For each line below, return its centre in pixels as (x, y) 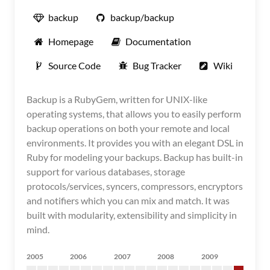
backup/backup (142, 17)
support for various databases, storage (106, 171)
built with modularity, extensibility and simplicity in (132, 215)
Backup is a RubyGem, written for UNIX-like (117, 99)
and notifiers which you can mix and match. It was (128, 200)
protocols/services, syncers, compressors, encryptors (135, 186)
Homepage (71, 41)
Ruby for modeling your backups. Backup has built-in (135, 157)
